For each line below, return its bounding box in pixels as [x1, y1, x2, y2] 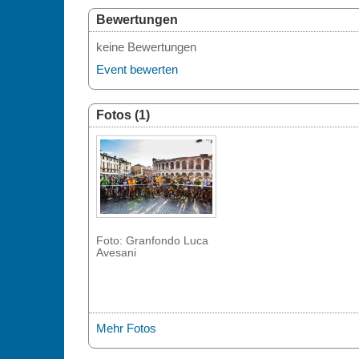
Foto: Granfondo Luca [95, 235, 208, 248]
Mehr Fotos [95, 321, 156, 336]
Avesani [95, 247, 136, 260]
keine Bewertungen [95, 40, 196, 54]
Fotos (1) [95, 108, 150, 122]
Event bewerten [95, 63, 178, 76]
